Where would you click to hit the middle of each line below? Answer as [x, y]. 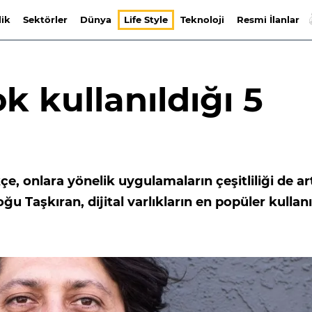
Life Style [146, 19]
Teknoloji [202, 19]
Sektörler [45, 19]
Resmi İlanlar [268, 19]
